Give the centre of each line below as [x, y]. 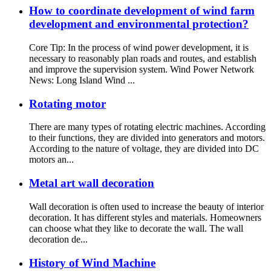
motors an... [51, 160]
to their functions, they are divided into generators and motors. [147, 138]
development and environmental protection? [139, 24]
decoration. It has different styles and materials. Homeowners [145, 217]
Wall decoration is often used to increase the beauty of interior [146, 206]
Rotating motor [67, 103]
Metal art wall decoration [92, 183]
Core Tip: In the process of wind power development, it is [139, 47]
